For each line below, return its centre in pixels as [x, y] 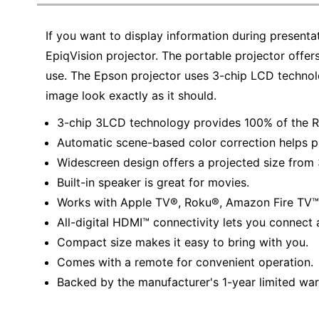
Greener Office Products [66, 39]
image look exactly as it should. [131, 95]
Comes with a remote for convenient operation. [185, 262]
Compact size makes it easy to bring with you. [183, 242]
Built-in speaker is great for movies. [153, 182]
